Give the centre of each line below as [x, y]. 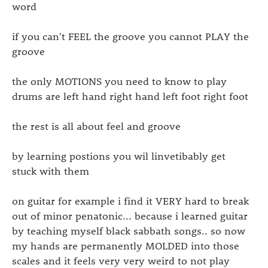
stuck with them [51, 170]
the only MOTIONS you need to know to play [119, 80]
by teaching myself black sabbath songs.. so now [129, 230]
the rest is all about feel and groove [96, 125]
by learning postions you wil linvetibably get [119, 155]
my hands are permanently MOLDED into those [126, 245]
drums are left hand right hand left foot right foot [130, 95]
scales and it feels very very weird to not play [121, 260]
